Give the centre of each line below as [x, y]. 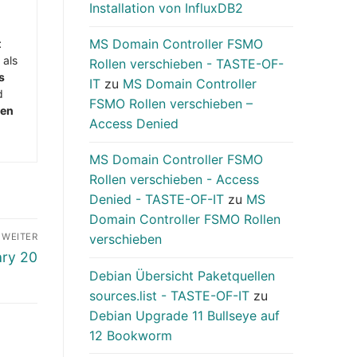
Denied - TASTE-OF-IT [157, 200]
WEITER [20, 237]
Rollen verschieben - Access [174, 180]
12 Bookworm [131, 335]
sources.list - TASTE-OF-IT [169, 295]
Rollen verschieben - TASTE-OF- [186, 64]
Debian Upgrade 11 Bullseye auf [184, 315]
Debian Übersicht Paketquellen [182, 275]
